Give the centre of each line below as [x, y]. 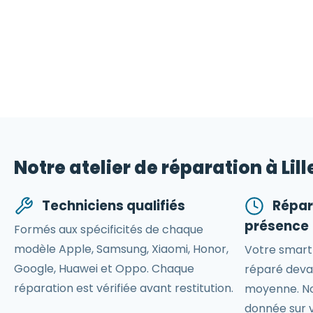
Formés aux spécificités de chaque [109, 230]
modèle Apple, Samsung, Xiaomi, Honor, [121, 249]
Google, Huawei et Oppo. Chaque [104, 269]
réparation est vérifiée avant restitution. [124, 288]
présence [277, 226]
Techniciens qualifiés [114, 206]
